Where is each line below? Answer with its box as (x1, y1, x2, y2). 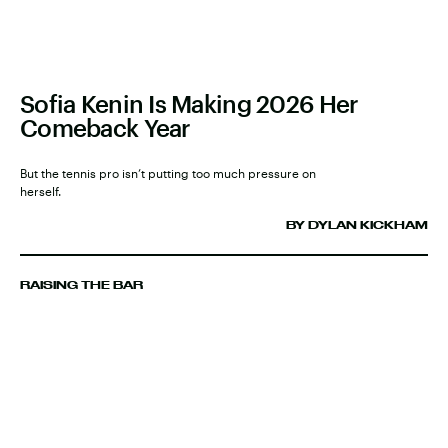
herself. (20, 184, 61, 199)
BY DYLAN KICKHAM (286, 219, 428, 232)
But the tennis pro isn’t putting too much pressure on (20, 166, 316, 181)
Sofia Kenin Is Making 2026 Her (20, 89, 359, 119)
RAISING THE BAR (20, 279, 143, 292)
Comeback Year (20, 113, 191, 143)
